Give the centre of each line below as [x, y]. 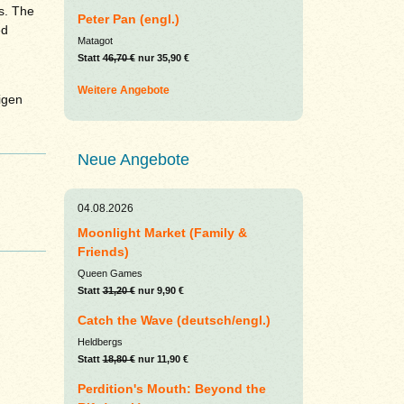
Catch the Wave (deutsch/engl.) [174, 321]
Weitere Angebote [123, 91]
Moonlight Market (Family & [162, 233]
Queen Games [110, 274]
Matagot [95, 41]
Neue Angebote [133, 160]
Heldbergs [100, 342]
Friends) [103, 252]
